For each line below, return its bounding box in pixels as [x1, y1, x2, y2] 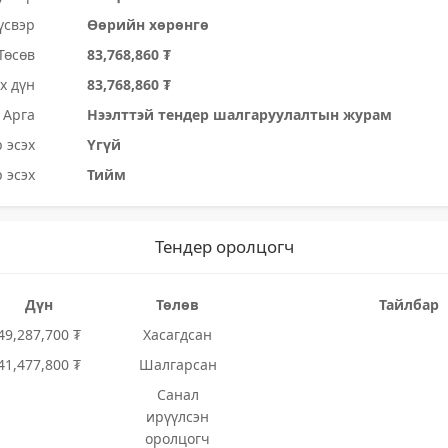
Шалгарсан [138, 355, 217, 374]
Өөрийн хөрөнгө [87, 15, 210, 34]
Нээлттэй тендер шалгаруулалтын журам [87, 105, 393, 124]
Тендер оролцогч [154, 235, 294, 258]
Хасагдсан [143, 325, 213, 344]
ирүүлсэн [146, 407, 210, 426]
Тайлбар [378, 295, 439, 314]
